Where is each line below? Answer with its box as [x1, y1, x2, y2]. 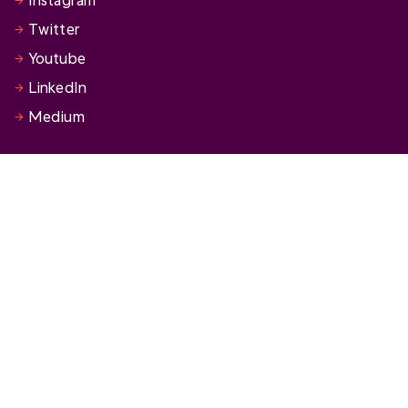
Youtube [28, 49, 86, 67]
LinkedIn [28, 78, 87, 97]
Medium [28, 107, 85, 126]
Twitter [28, 20, 80, 38]
